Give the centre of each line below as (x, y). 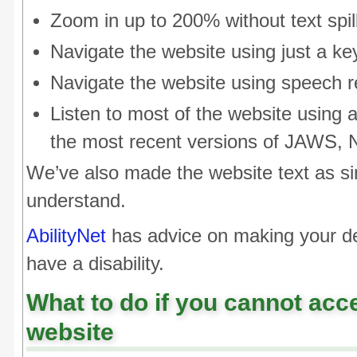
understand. (76, 201)
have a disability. (95, 264)
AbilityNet (66, 236)
